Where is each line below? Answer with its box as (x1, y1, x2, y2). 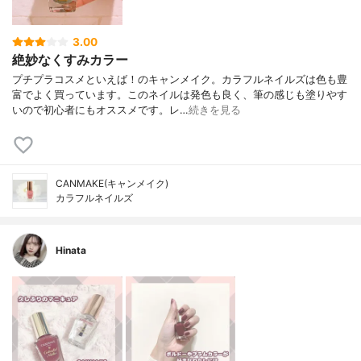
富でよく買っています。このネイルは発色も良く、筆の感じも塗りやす (12, 89, 347, 102)
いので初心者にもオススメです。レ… (12, 104, 189, 117)
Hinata (56, 244, 86, 257)
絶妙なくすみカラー (12, 51, 128, 68)
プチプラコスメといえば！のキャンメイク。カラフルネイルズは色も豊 (12, 73, 347, 86)
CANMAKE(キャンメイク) (56, 177, 168, 190)
